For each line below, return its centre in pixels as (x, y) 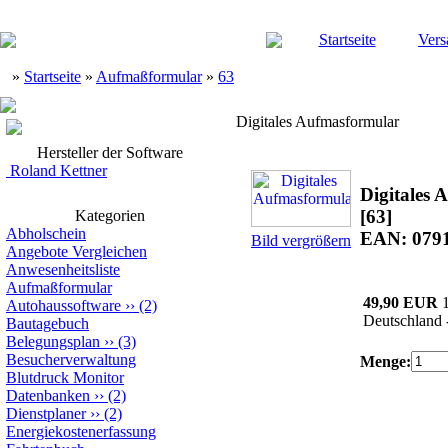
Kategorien (110, 215)
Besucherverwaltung (71, 359)
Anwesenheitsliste (63, 269)
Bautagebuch (47, 323)
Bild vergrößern (301, 240)
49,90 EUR (400, 302)
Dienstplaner (46, 413)
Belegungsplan (53, 341)
